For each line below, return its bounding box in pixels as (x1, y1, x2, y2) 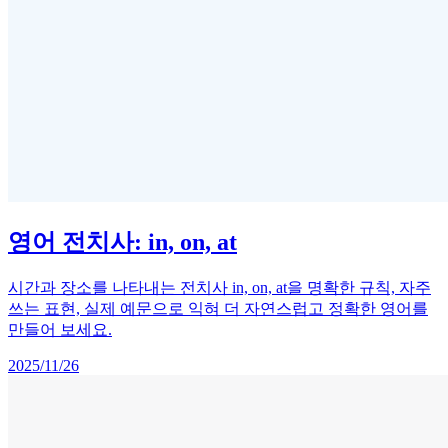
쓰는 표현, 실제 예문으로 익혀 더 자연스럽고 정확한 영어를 (8, 299, 428, 317)
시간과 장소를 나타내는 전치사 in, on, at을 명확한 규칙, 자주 (8, 278, 431, 296)
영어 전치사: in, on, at (8, 228, 237, 255)
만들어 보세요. (8, 320, 112, 338)
